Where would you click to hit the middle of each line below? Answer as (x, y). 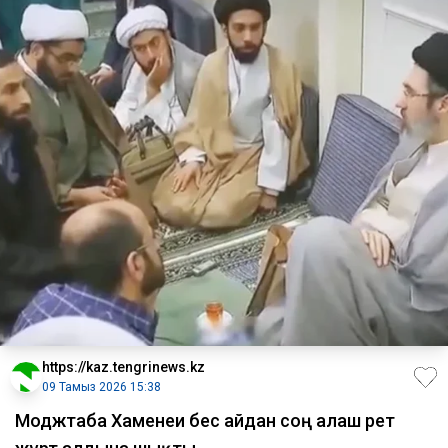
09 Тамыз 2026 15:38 (101, 387)
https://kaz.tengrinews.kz (123, 367)
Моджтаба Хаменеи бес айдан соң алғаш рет (205, 421)
